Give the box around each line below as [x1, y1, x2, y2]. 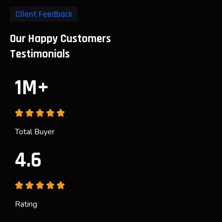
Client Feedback [15, 8, 72, 20]
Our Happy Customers [10, 32, 111, 46]
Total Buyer [15, 126, 55, 137]
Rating [15, 199, 37, 210]
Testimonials [10, 47, 70, 61]
